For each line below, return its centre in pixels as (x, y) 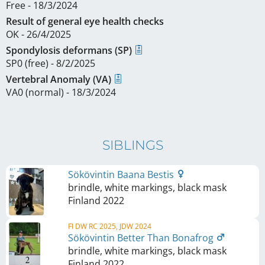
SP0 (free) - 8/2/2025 (51, 63)
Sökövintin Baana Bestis (122, 174)
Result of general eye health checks (85, 21)
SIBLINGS (132, 145)
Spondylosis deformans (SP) (70, 50)
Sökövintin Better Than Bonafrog (142, 238)
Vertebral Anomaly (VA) (60, 79)
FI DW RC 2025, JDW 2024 (110, 226)
